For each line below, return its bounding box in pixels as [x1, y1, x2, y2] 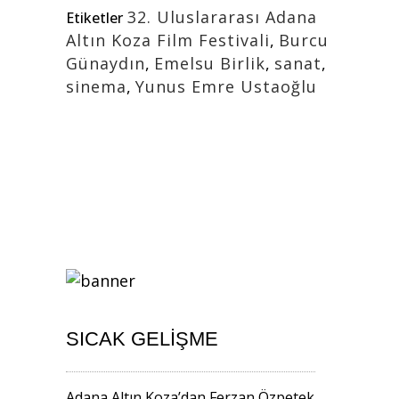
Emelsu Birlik [154, 52, 265, 74]
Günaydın [66, 52, 145, 74]
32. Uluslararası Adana [127, 5, 317, 28]
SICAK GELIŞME [66, 327, 218, 350]
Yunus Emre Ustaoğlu [135, 75, 317, 97]
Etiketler [66, 7, 123, 28]
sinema [66, 75, 126, 97]
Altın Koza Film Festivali [66, 28, 270, 51]
